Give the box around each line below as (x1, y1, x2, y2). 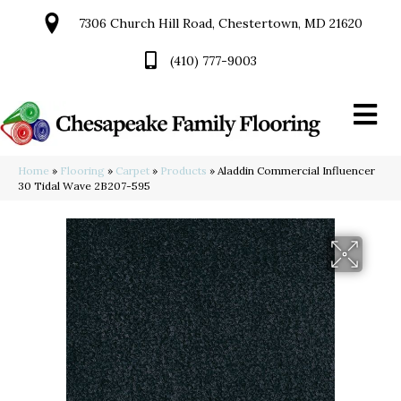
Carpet (115, 164, 149, 178)
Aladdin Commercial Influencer (218, 164, 375, 178)
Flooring (60, 164, 105, 178)
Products (160, 164, 207, 178)
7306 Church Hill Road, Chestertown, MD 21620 (79, 15, 363, 31)
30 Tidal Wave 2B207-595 (18, 179, 150, 193)
